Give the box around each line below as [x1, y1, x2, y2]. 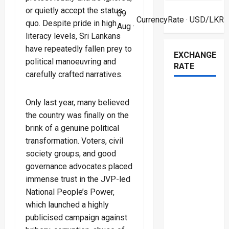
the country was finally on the [26, 110, 129, 121]
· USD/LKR [184, 15, 224, 25]
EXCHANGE [173, 50, 216, 60]
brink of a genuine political [26, 123, 119, 133]
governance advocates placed [26, 162, 132, 172]
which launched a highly [26, 200, 109, 210]
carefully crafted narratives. [26, 70, 123, 80]
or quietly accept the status [26, 6, 123, 16]
